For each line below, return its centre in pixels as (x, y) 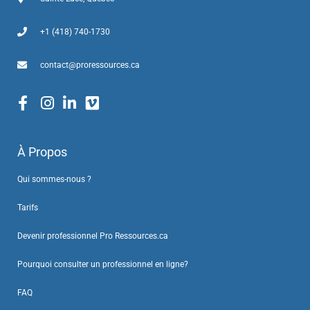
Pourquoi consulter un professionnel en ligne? (103, 264)
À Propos (42, 152)
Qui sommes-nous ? (54, 179)
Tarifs (28, 207)
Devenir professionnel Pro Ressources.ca (93, 236)
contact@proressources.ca (90, 65)
